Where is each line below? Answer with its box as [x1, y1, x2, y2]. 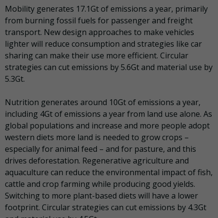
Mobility [5, 3, 35, 14]
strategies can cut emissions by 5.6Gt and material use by [5, 61, 213, 73]
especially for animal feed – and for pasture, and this [5, 143, 196, 154]
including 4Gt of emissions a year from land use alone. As [5, 108, 212, 119]
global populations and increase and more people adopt [5, 120, 210, 131]
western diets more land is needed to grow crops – [5, 131, 189, 143]
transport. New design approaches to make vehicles [5, 26, 194, 37]
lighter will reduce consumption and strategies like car [5, 38, 202, 49]
